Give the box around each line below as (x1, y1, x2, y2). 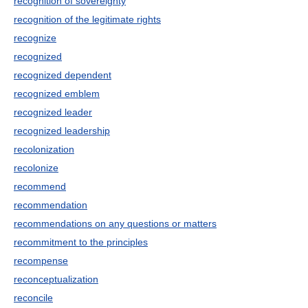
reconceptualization (14, 274, 98, 285)
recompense (14, 255, 68, 266)
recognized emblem (14, 88, 100, 99)
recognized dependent (14, 69, 111, 80)
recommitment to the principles (14, 236, 148, 247)
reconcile (14, 292, 53, 303)
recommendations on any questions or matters (14, 218, 217, 229)
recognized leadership (14, 125, 110, 136)
